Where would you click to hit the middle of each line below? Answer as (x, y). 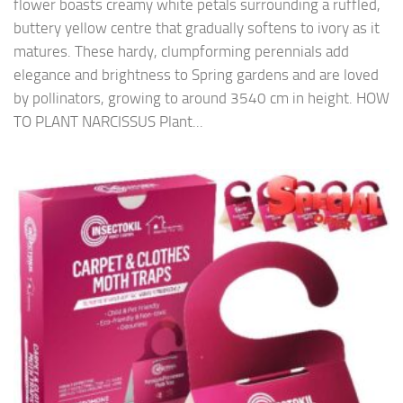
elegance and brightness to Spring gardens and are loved (196, 74)
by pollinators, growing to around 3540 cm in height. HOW (201, 98)
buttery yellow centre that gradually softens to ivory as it (197, 27)
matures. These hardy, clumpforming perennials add (181, 51)
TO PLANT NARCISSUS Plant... (108, 121)
